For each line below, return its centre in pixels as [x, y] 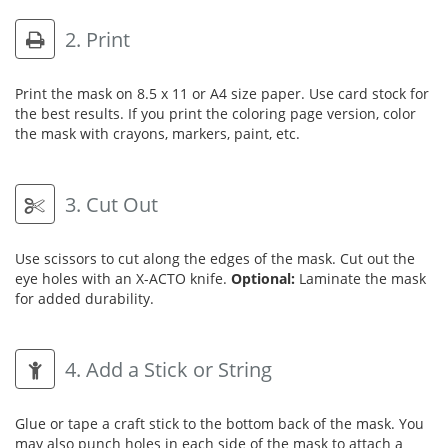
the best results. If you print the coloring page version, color [215, 113]
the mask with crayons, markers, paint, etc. [157, 133]
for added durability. [84, 298]
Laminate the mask [360, 278]
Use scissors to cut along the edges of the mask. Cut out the [215, 258]
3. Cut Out [109, 204]
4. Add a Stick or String [166, 369]
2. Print [95, 39]
